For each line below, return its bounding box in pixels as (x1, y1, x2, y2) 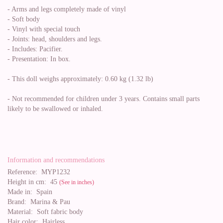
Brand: (7, 198, 26, 206)
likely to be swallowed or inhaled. (7, 105, 103, 112)
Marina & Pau (26, 198, 70, 206)
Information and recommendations (7, 156, 105, 164)
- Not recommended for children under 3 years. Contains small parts (7, 95, 200, 103)
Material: (7, 208, 33, 216)
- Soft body (7, 15, 40, 23)
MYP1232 (37, 168, 70, 176)
